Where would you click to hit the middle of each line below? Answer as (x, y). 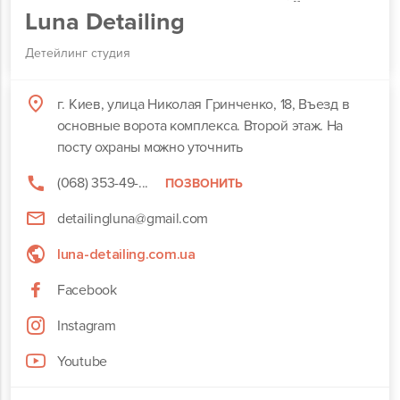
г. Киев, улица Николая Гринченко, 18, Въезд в (203, 104)
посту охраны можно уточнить (150, 147)
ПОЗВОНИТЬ (204, 183)
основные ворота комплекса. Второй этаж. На (200, 126)
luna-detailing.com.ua (126, 254)
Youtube (82, 362)
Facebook (87, 290)
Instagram (87, 326)
